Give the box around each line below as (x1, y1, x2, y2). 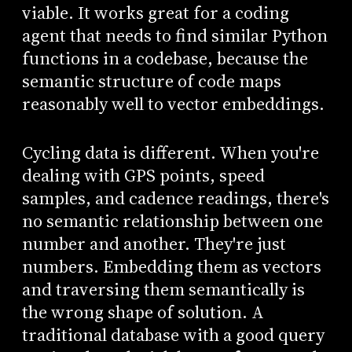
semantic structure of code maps (21, 68, 281, 93)
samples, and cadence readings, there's (21, 186, 329, 211)
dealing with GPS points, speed (21, 163, 265, 189)
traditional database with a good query (21, 323, 324, 348)
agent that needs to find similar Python (21, 23, 328, 48)
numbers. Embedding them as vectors (21, 255, 321, 280)
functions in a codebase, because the (21, 46, 308, 71)
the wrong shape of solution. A (21, 300, 264, 325)
